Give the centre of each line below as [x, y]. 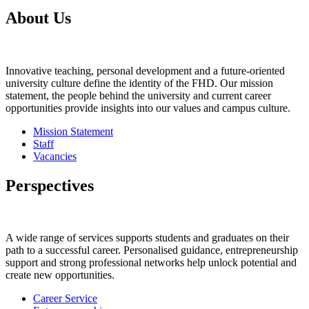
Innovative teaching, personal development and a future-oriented [145, 70]
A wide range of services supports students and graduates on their [147, 238]
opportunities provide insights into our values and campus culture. [148, 108]
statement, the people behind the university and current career [138, 95]
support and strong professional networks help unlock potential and [151, 263]
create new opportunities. [60, 275]
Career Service [65, 299]
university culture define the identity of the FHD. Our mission [139, 83]
